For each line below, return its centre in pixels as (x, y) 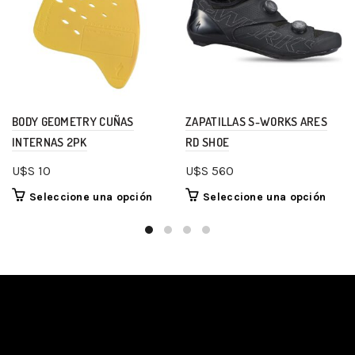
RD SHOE (208, 142)
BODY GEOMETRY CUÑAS (73, 122)
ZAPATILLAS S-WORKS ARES (256, 122)
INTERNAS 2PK (50, 142)
